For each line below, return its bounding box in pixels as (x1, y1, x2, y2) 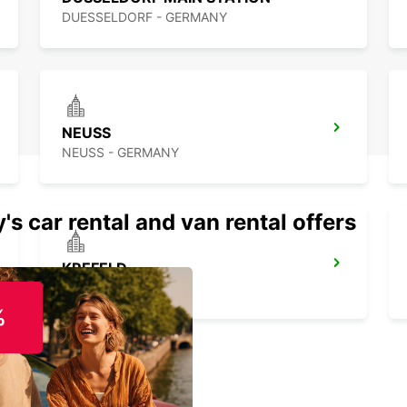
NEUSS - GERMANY (62, 144, 179, 161)
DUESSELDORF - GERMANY (62, 9, 227, 25)
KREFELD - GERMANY (62, 280, 191, 296)
